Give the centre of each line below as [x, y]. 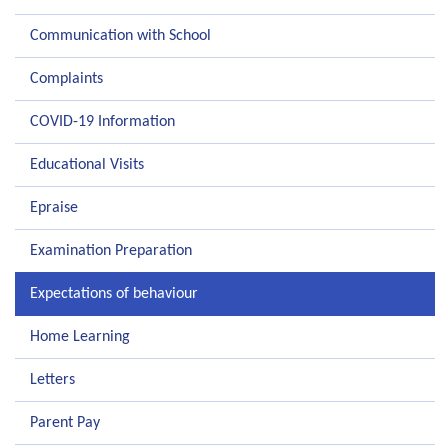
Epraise [54, 207]
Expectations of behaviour [114, 293]
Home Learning [80, 336]
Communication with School [120, 35]
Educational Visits [87, 164]
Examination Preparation [111, 250]
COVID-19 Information [102, 121]
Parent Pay [65, 422]
